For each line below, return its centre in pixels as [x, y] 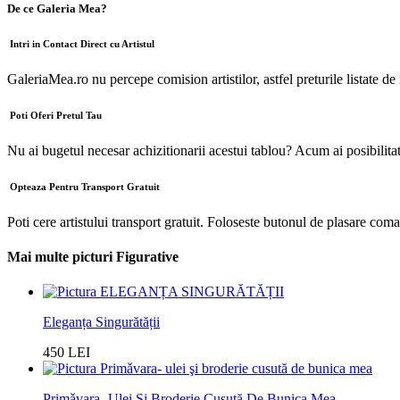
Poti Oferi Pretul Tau [56, 115]
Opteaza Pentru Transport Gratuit [85, 186]
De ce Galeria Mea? [57, 9]
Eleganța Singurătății [101, 322]
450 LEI [67, 353]
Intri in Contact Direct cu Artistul [82, 44]
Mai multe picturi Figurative [93, 257]
